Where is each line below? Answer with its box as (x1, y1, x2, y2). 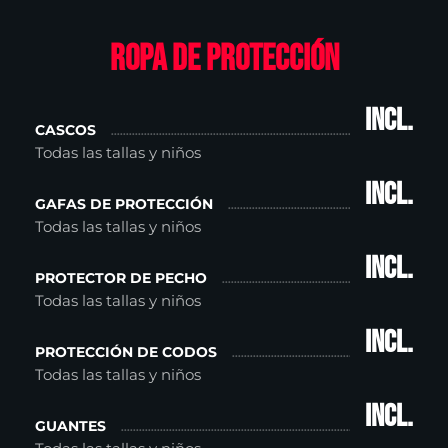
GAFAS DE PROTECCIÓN (35, 194, 213, 213)
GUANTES (35, 416, 106, 435)
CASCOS (35, 120, 96, 139)
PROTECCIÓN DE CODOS (35, 342, 217, 361)
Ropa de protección (109, 37, 339, 81)
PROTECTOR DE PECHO (35, 268, 207, 287)
